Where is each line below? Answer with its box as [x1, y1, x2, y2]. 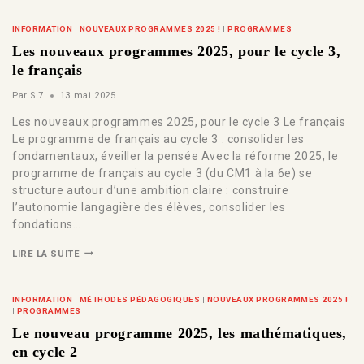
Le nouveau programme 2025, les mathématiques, [12, 325, 348, 342]
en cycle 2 [12, 344, 78, 361]
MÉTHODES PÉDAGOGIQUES [79, 294, 201, 304]
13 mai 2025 [59, 89, 116, 101]
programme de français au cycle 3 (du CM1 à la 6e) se [12, 166, 313, 180]
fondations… [12, 217, 81, 231]
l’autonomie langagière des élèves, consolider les [12, 200, 286, 214]
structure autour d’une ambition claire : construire [12, 183, 289, 197]
